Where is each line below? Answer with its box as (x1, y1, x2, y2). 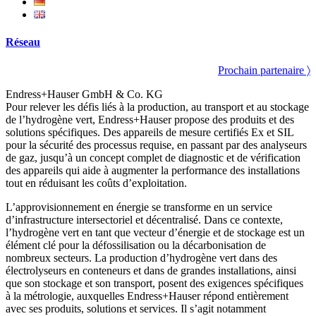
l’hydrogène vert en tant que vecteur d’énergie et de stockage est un (6, 226, 305, 238)
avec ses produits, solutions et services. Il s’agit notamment (6, 302, 266, 315)
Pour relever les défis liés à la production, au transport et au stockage (6, 100, 309, 113)
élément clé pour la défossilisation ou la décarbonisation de (6, 238, 266, 251)
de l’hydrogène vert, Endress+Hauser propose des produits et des (6, 113, 294, 126)
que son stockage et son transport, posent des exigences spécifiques (6, 276, 303, 289)
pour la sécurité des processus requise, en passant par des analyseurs (6, 138, 307, 151)
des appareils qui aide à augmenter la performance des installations (6, 164, 300, 176)
